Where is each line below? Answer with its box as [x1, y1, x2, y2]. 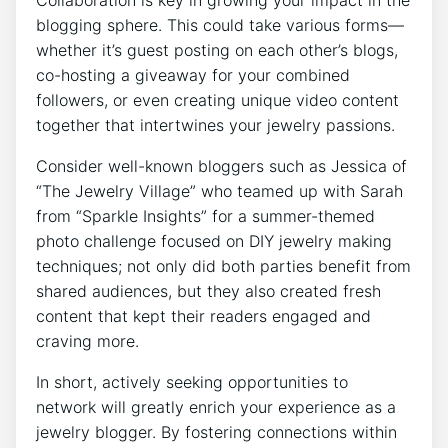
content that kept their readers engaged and [36, 305, 371, 326]
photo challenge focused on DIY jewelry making [36, 230, 392, 251]
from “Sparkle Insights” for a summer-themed [36, 205, 375, 226]
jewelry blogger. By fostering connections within [36, 421, 397, 442]
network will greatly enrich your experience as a [36, 396, 396, 417]
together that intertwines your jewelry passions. [36, 114, 395, 135]
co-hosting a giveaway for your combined [36, 64, 350, 85]
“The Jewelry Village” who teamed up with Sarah [36, 180, 403, 201]
